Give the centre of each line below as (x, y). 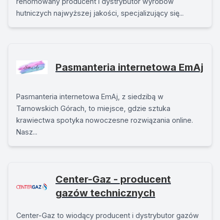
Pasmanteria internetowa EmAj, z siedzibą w (90, 96)
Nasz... (27, 132)
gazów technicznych (105, 193)
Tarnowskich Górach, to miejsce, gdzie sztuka (93, 108)
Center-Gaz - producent (113, 179)
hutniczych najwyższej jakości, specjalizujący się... (100, 13)
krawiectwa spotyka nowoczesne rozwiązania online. (105, 120)
